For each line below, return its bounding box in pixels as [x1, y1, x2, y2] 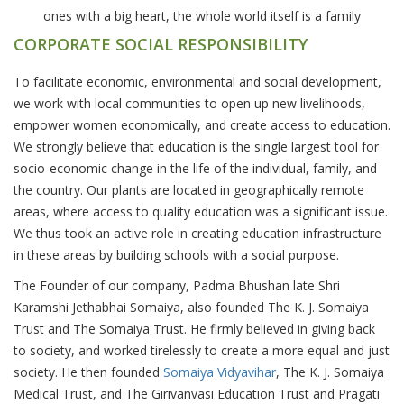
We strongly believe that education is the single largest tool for [14, 137, 379, 155]
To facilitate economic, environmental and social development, [14, 72, 381, 90]
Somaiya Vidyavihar [163, 363, 276, 381]
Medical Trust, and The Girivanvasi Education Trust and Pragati [14, 384, 380, 402]
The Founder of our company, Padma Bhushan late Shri [14, 276, 340, 294]
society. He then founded [14, 363, 163, 381]
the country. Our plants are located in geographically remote [14, 180, 364, 198]
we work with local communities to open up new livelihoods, [14, 94, 365, 112]
